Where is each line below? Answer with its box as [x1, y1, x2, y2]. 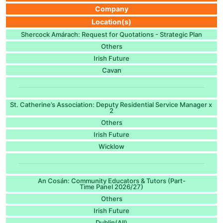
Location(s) [92, 17, 131, 26]
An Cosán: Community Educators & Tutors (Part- [37, 176, 186, 185]
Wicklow [99, 142, 124, 150]
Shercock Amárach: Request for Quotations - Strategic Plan [21, 30, 202, 38]
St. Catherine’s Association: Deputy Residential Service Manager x [9, 100, 214, 109]
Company [95, 4, 128, 13]
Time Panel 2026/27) [80, 182, 143, 191]
